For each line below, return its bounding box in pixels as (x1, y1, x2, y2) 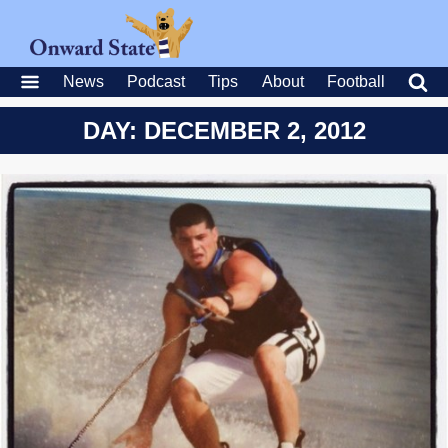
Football (326, 73, 385, 90)
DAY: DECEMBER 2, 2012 (82, 117, 366, 144)
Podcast (127, 73, 186, 90)
